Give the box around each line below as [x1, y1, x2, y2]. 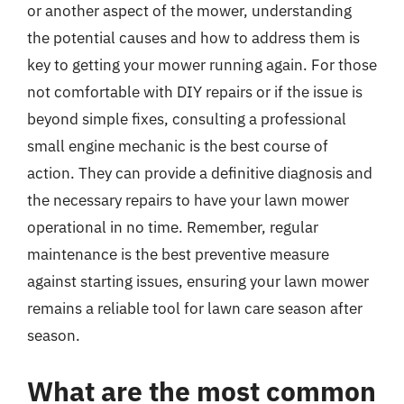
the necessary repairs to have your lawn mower [27, 190, 349, 210]
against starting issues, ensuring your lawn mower [27, 271, 369, 291]
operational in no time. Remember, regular [27, 217, 318, 237]
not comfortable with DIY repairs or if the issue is [27, 82, 363, 102]
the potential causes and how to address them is [27, 28, 360, 48]
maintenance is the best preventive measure [27, 244, 329, 264]
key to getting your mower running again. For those [27, 55, 377, 75]
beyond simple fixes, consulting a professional [27, 109, 346, 129]
